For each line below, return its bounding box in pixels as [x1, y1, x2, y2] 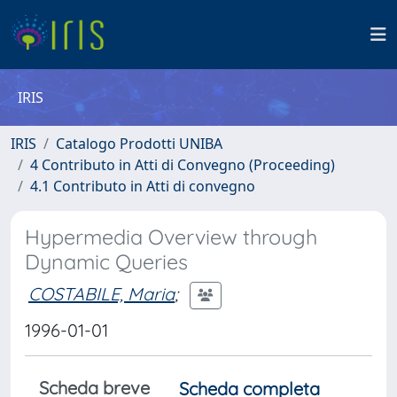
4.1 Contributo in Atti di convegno [30, 176, 255, 196]
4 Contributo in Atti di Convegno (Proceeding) [30, 155, 335, 175]
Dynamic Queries [25, 249, 188, 275]
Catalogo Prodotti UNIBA [56, 134, 222, 153]
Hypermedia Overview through [25, 224, 317, 250]
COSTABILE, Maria [28, 282, 175, 305]
